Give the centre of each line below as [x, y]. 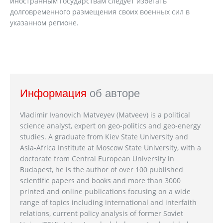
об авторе [115, 93]
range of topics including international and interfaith [108, 202]
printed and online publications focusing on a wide [105, 191]
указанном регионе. [44, 23]
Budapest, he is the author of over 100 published [102, 169]
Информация [55, 93]
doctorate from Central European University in [97, 159]
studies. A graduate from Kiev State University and [104, 137]
